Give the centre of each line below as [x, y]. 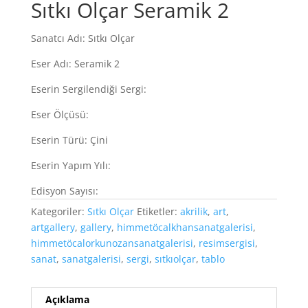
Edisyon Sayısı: [64, 191]
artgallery [53, 227]
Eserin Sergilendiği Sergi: [88, 89]
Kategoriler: [59, 211]
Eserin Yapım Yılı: [70, 165]
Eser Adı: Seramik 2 [75, 64]
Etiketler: [158, 211]
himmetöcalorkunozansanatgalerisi [112, 243]
